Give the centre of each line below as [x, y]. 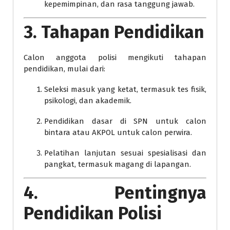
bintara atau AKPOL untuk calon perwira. [118, 133]
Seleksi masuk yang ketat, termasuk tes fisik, [125, 90]
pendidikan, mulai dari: [64, 69]
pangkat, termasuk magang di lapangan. [118, 165]
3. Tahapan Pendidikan [114, 32]
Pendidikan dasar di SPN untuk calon [125, 121]
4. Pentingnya [115, 193]
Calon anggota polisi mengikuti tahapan [115, 58]
